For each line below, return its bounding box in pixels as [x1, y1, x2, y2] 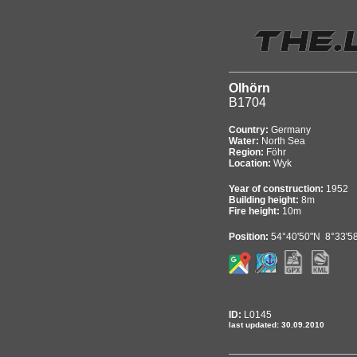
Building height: [229, 194, 301, 206]
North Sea [261, 135, 305, 147]
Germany [271, 124, 311, 135]
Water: [229, 135, 261, 147]
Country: [229, 124, 271, 135]
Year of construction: [229, 183, 326, 194]
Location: [229, 158, 273, 169]
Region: [229, 147, 266, 158]
